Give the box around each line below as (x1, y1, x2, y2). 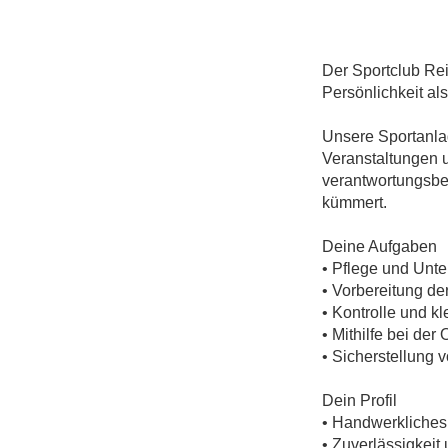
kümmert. (321, 193, 387, 211)
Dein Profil (321, 391, 397, 409)
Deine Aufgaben (321, 237, 437, 255)
